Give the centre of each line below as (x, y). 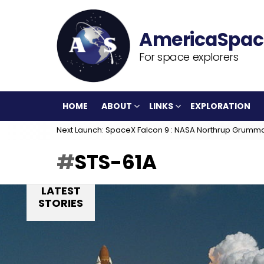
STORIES (61, 203)
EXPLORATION (220, 106)
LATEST (61, 191)
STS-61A (116, 162)
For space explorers (189, 57)
